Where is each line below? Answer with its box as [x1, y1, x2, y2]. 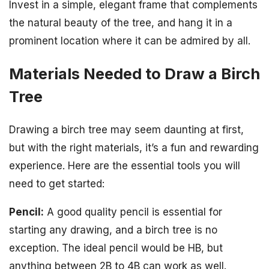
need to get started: [9, 178, 104, 190]
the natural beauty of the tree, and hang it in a [9, 17, 232, 29]
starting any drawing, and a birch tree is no [9, 224, 217, 237]
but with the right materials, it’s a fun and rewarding [9, 142, 259, 154]
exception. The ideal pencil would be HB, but [9, 242, 223, 255]
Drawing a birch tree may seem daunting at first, [9, 124, 244, 136]
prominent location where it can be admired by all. [9, 35, 250, 47]
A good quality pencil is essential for [44, 206, 222, 219]
